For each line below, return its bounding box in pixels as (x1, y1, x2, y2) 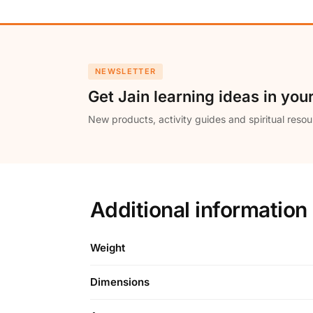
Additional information (89, 196, 307, 222)
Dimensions (90, 275, 150, 289)
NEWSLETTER (95, 66, 156, 76)
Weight (90, 240, 125, 254)
